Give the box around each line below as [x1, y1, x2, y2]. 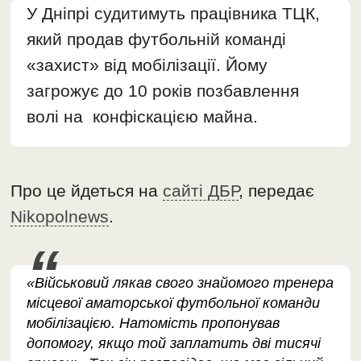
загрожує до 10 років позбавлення [27, 81, 300, 101]
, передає [239, 181, 315, 201]
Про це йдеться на [10, 181, 164, 201]
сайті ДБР [163, 181, 239, 201]
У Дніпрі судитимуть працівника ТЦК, [27, 4, 321, 23]
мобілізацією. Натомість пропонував [27, 315, 280, 332]
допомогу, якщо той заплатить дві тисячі [27, 335, 322, 352]
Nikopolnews [10, 207, 110, 226]
